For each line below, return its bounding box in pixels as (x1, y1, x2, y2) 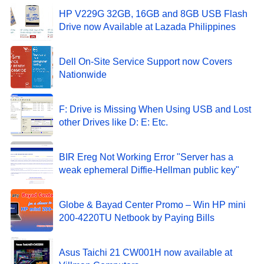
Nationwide (59, 69, 107, 80)
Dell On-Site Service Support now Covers (59, 56, 232, 67)
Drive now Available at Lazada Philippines (59, 21, 236, 32)
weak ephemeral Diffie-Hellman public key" (59, 164, 239, 175)
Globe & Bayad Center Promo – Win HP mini (59, 199, 246, 210)
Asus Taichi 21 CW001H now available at (59, 247, 232, 258)
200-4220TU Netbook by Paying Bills (59, 212, 214, 223)
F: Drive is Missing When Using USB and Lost (59, 104, 251, 114)
